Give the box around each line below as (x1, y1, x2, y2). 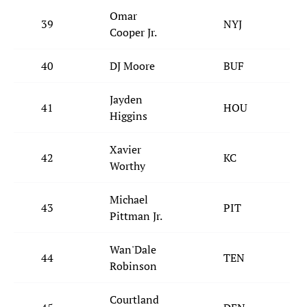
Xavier (110, 142, 141, 158)
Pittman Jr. (110, 208, 162, 224)
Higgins (110, 108, 147, 124)
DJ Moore (110, 58, 155, 74)
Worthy (110, 158, 145, 174)
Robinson (110, 258, 157, 274)
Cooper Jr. (110, 25, 157, 40)
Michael (110, 192, 148, 208)
